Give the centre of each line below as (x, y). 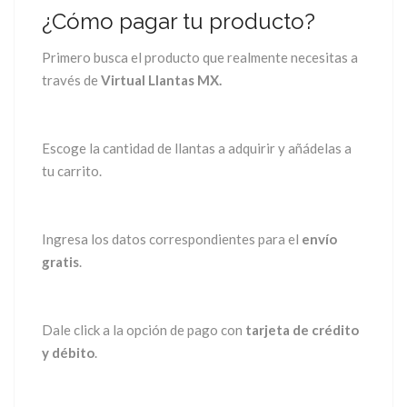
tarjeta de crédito (302, 330)
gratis (60, 262)
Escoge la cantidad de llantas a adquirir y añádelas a (197, 149)
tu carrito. (72, 171)
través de (71, 80)
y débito (68, 353)
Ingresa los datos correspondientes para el (172, 239)
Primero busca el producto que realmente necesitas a (200, 58)
